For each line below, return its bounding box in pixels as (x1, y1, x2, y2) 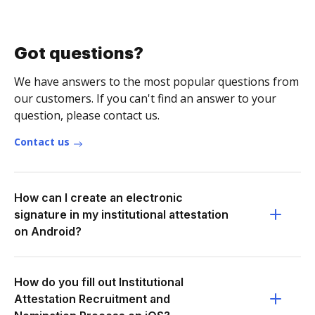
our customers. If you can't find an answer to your (14, 91, 276, 106)
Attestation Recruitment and (14, 292, 170, 306)
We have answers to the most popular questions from (14, 74, 299, 89)
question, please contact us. (14, 108, 160, 123)
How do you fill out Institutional (14, 275, 184, 289)
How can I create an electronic (14, 191, 183, 205)
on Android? (14, 224, 82, 238)
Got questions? (14, 45, 143, 62)
